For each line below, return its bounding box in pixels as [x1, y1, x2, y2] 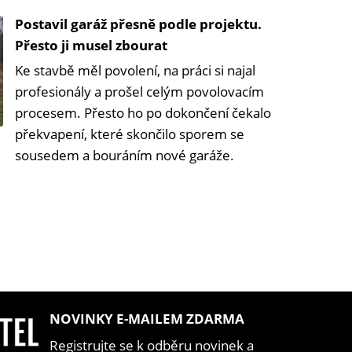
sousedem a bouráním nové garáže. [15, 146, 234, 165]
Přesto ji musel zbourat [15, 36, 167, 55]
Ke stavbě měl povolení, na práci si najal [15, 61, 255, 80]
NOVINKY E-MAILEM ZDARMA [49, 310, 244, 328]
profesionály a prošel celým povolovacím [15, 82, 264, 101]
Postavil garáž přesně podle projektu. [15, 15, 262, 34]
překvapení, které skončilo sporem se [15, 125, 244, 144]
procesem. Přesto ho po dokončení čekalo [15, 104, 271, 123]
